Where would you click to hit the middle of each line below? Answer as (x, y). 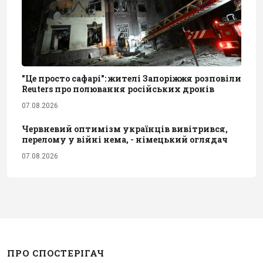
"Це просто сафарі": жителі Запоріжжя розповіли (131, 78)
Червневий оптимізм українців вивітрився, (125, 129)
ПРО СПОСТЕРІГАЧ (56, 253)
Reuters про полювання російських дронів (118, 89)
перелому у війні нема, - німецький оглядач (125, 139)
